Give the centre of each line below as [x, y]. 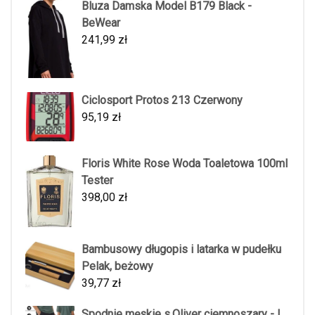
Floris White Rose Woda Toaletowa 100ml [185, 164]
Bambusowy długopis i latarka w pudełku [181, 249]
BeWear [101, 23]
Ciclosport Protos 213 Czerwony [162, 101]
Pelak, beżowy [117, 266]
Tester [97, 181]
